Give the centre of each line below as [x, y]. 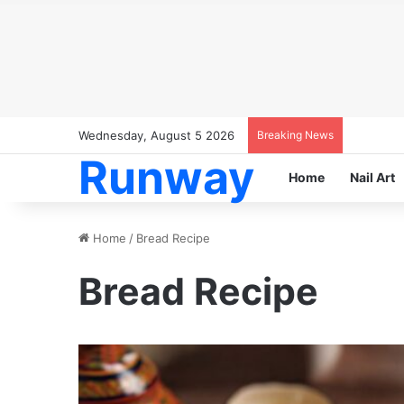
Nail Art [372, 177]
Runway [166, 178]
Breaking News [295, 135]
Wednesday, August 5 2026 [156, 135]
